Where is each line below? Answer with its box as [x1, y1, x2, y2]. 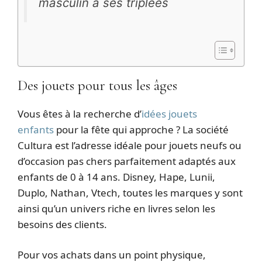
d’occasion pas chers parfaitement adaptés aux [18, 154, 236, 168]
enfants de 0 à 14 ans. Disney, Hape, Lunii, [18, 170, 215, 184]
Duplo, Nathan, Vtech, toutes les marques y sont [18, 185, 243, 199]
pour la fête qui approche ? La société [54, 122, 229, 136]
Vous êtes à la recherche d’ [18, 106, 142, 120]
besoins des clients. [18, 217, 107, 231]
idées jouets [142, 106, 197, 120]
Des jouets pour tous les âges [18, 76, 177, 94]
